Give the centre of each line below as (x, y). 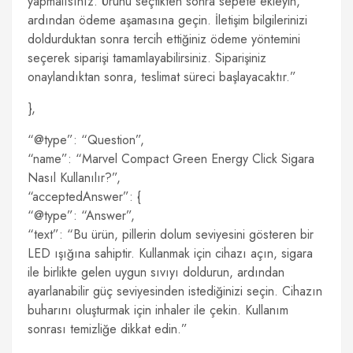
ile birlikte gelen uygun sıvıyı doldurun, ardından (156, 272)
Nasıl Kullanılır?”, (74, 178)
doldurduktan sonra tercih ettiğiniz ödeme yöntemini (164, 39)
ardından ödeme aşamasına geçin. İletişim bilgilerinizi (167, 20)
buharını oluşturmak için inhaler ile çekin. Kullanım (158, 310)
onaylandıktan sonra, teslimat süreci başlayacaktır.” (162, 77)
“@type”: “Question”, (86, 140)
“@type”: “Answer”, (81, 216)
